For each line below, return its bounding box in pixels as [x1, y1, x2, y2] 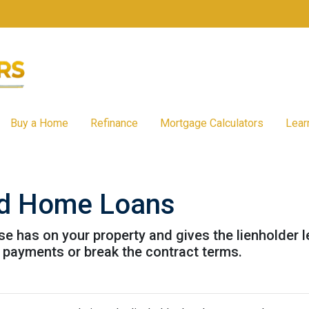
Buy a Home [10, 116, 68, 130]
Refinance [90, 116, 138, 130]
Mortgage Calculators [159, 116, 263, 130]
